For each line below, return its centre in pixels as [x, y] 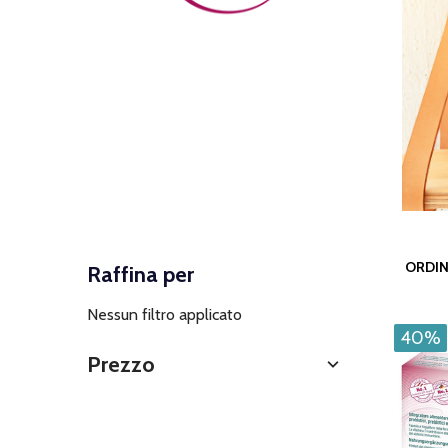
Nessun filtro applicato [164, 315]
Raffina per [140, 275]
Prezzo [121, 365]
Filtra [113, 298]
